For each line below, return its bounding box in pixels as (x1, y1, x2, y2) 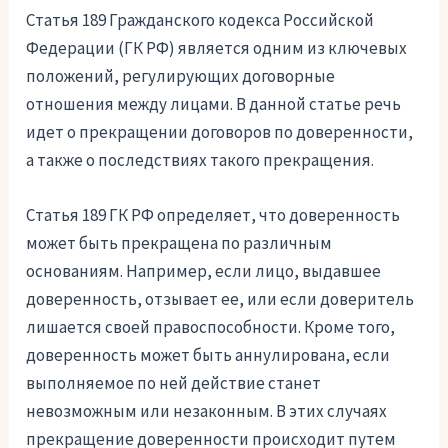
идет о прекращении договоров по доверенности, (26, 121, 414, 144)
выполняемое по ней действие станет (26, 372, 322, 395)
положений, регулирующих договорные (26, 65, 336, 88)
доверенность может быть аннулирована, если (26, 344, 391, 367)
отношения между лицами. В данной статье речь (26, 93, 402, 116)
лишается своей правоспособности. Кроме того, (26, 316, 396, 339)
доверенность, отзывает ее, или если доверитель (26, 288, 415, 311)
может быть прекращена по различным (26, 232, 333, 255)
